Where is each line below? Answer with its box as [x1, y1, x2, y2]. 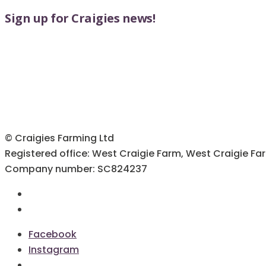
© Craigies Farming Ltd [5, 131, 114, 145]
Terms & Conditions [28, 188, 114, 201]
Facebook [28, 227, 77, 242]
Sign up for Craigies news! [5, 10, 155, 27]
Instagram [28, 243, 79, 257]
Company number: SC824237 [5, 162, 147, 176]
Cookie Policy [28, 204, 86, 216]
